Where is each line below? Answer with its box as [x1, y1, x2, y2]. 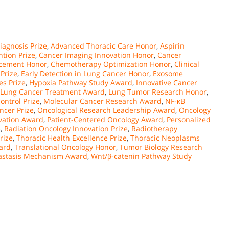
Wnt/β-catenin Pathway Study [91, 151, 192, 161]
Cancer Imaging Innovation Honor [39, 50, 154, 60]
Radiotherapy [131, 123, 177, 133]
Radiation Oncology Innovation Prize [4, 123, 128, 133]
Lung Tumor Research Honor [108, 86, 207, 97]
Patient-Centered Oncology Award [47, 114, 163, 124]
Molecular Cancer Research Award [43, 96, 162, 106]
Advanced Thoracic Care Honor [51, 40, 156, 51]
